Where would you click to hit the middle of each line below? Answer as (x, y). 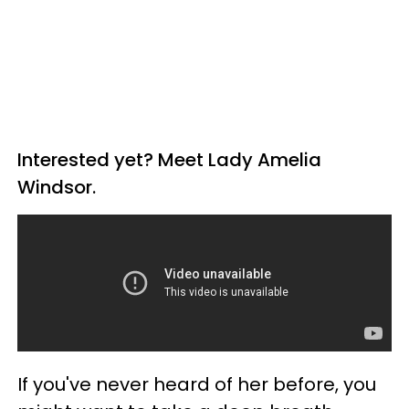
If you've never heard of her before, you (197, 384)
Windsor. (61, 187)
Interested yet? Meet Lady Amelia (169, 159)
